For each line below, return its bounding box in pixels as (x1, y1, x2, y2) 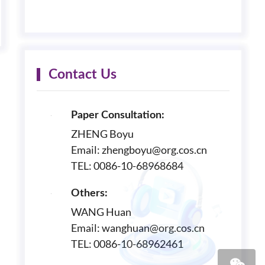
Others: (71, 188, 108, 199)
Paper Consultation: (71, 109, 164, 121)
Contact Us (49, 67, 117, 81)
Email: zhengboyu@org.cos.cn (71, 143, 207, 156)
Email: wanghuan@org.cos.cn (71, 221, 205, 234)
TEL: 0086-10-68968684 (71, 159, 183, 172)
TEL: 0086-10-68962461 (71, 237, 183, 250)
